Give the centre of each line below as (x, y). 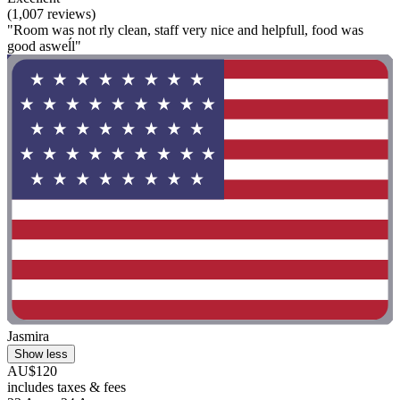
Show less (41, 354)
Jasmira (28, 336)
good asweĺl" (44, 46)
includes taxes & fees (67, 387)
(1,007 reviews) (51, 14)
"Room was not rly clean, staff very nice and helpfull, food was (185, 30)
